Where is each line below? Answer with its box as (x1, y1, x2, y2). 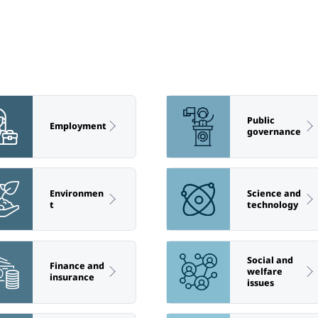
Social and (246, 254, 293, 267)
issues (246, 277, 274, 290)
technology (246, 198, 298, 211)
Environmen (49, 187, 104, 199)
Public (246, 114, 275, 127)
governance (246, 126, 301, 138)
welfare (246, 265, 283, 278)
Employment (49, 120, 106, 133)
